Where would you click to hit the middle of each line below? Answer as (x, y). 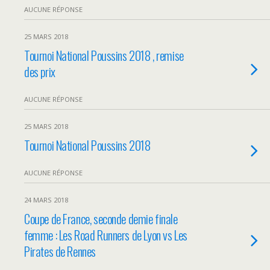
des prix (40, 71)
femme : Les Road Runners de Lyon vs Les (106, 235)
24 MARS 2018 (46, 200)
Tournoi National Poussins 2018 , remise (104, 55)
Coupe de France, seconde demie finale (101, 218)
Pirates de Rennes (60, 251)
